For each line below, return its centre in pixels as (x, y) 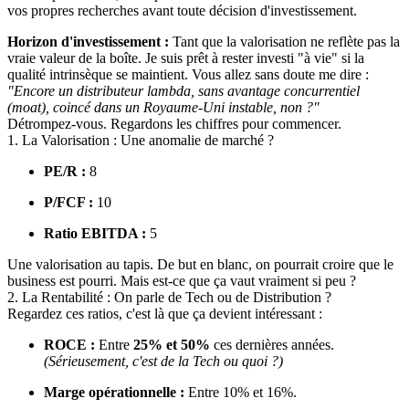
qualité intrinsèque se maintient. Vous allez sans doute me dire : (188, 74)
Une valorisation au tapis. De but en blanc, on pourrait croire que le (200, 264)
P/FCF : (68, 202)
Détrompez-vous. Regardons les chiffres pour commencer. (174, 123)
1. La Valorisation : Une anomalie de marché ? (141, 140)
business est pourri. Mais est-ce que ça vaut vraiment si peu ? (182, 280)
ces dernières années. (272, 344)
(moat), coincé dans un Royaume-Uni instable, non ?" (163, 107)
